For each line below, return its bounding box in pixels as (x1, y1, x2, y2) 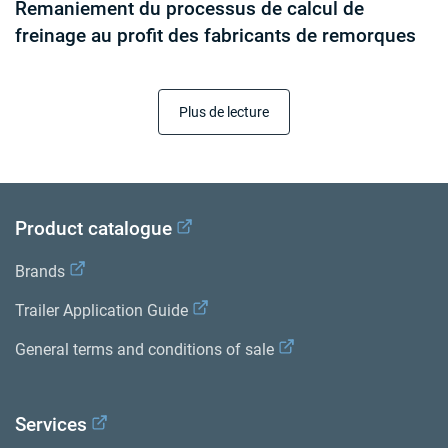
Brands (15, 262, 65, 282)
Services (15, 413, 87, 437)
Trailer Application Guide (15, 301, 188, 321)
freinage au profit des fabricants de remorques (15, 24, 416, 48)
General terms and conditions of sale (15, 340, 274, 360)
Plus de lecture (179, 104, 269, 121)
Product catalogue (15, 217, 172, 241)
